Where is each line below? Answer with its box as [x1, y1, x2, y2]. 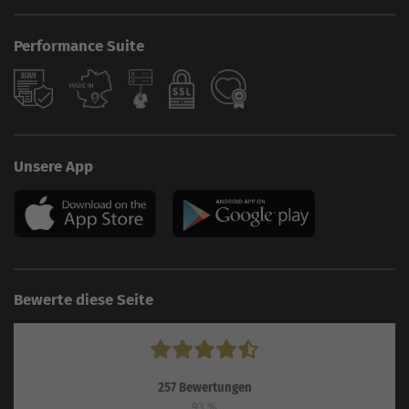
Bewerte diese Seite [14, 290, 153, 309]
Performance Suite [14, 36, 144, 55]
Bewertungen [175, 381, 252, 395]
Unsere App [14, 156, 93, 175]
